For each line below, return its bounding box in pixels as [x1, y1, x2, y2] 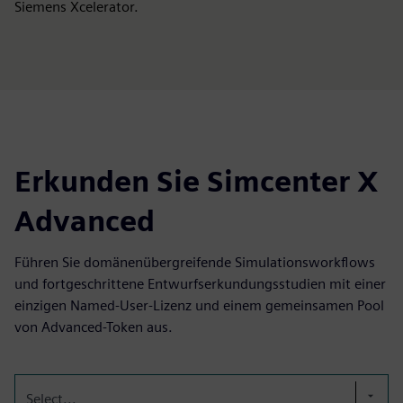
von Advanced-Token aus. [14, 318, 173, 336]
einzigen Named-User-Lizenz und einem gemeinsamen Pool [14, 297, 384, 314]
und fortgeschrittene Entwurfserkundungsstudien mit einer [14, 275, 386, 292]
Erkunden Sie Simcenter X [14, 164, 379, 199]
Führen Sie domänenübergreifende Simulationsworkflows [14, 254, 375, 271]
